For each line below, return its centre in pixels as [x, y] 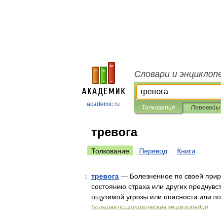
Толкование [110, 151]
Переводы [205, 108]
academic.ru [103, 104]
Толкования [158, 108]
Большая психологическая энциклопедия [149, 207]
